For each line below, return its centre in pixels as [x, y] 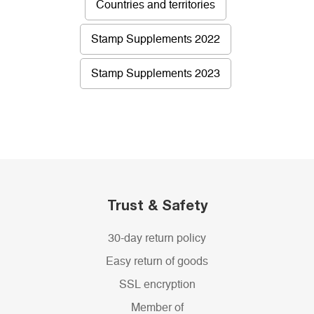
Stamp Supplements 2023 [155, 74]
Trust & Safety [157, 205]
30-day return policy [157, 239]
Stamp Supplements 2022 [155, 40]
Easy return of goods [157, 262]
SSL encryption [157, 285]
